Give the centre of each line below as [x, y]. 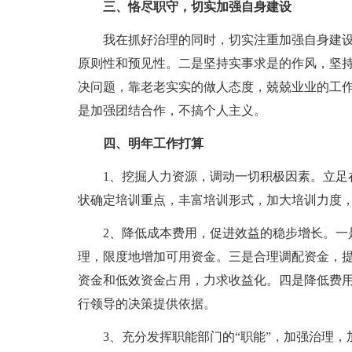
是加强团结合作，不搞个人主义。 [172, 110]
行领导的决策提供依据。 [147, 304]
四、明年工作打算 [153, 143]
